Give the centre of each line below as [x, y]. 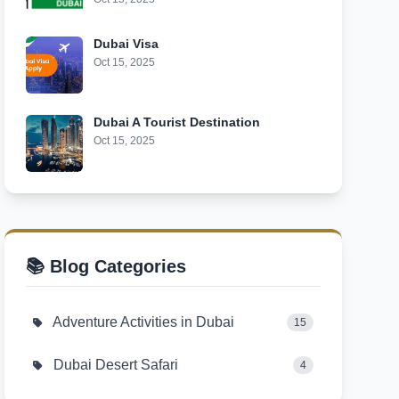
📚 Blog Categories [106, 266]
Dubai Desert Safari [114, 365]
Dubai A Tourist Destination [177, 122]
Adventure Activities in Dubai [142, 322]
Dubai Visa [126, 44]
